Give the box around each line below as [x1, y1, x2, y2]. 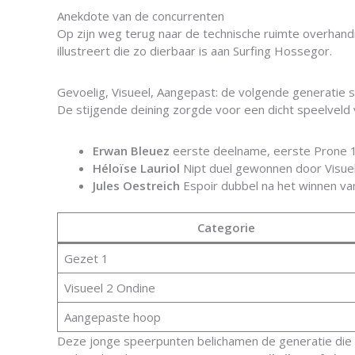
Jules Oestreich [93, 177, 180, 193]
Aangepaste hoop [63, 308, 161, 325]
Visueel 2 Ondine [63, 279, 155, 296]
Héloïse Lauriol [93, 160, 180, 176]
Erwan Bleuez [93, 143, 170, 158]
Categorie [197, 219, 255, 235]
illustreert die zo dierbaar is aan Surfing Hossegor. [57, 43, 332, 59]
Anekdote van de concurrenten [57, 8, 224, 24]
